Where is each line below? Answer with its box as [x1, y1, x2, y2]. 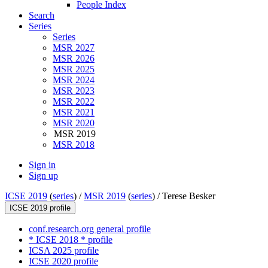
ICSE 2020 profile [29, 256, 98, 267]
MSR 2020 [53, 118, 95, 129]
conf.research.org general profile [29, 224, 151, 234]
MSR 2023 [53, 86, 95, 96]
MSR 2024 [53, 75, 95, 86]
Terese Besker [162, 191, 215, 202]
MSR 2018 [53, 139, 95, 150]
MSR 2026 [53, 53, 95, 64]
